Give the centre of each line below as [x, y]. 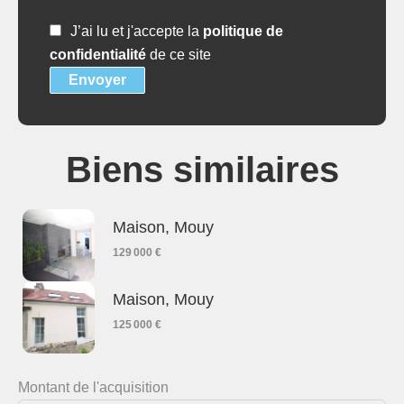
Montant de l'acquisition [93, 387]
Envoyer [97, 79]
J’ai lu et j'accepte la [137, 31]
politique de [243, 31]
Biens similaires [202, 169]
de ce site [179, 54]
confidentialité [98, 54]
